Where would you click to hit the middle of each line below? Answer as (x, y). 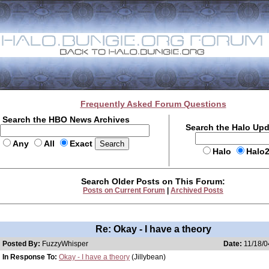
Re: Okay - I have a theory (153, 229)
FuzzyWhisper (65, 244)
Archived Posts (197, 190)
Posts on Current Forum (124, 190)
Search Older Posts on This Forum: (153, 181)
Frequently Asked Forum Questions (153, 104)
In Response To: (30, 257)
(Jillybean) (148, 257)
